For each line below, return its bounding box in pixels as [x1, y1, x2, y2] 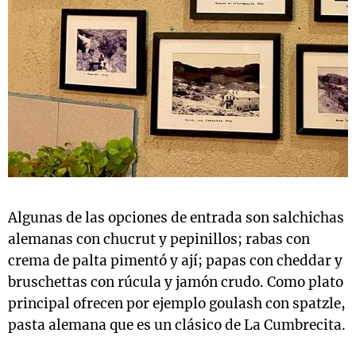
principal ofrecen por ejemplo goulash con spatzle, [8, 295, 346, 312]
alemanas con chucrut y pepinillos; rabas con [8, 230, 310, 248]
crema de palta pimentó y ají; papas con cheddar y [8, 252, 342, 269]
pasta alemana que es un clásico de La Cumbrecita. [8, 316, 346, 334]
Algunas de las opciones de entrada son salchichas [8, 209, 344, 226]
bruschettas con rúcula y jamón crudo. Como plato [8, 273, 343, 291]
